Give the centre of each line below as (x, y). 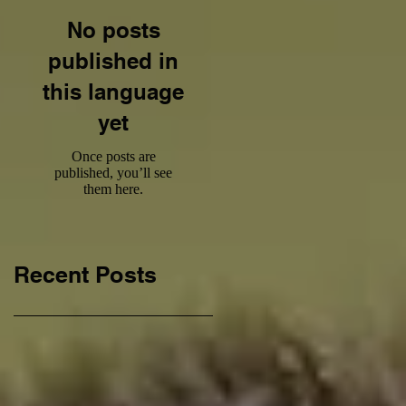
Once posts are (113, 156)
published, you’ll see (113, 173)
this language (113, 92)
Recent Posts (85, 275)
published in (113, 61)
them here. (113, 189)
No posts (113, 30)
